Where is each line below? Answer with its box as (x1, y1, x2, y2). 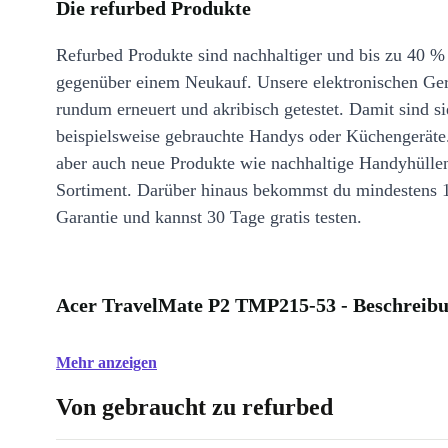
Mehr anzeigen (56, 354, 157, 371)
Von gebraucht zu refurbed (56, 394, 333, 420)
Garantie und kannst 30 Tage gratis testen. (56, 207, 362, 227)
